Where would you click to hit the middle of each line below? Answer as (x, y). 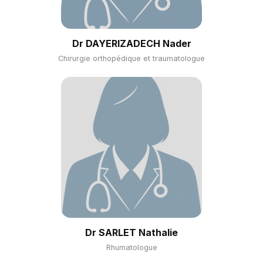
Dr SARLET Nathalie (131, 232)
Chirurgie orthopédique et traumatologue (131, 58)
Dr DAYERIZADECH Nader (131, 43)
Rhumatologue (131, 247)
